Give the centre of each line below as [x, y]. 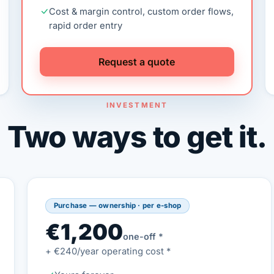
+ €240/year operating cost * [108, 251]
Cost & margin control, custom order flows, [142, 12]
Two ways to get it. [137, 136]
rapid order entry [86, 26]
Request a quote [137, 61]
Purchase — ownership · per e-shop [117, 205]
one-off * [143, 236]
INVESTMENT [137, 105]
